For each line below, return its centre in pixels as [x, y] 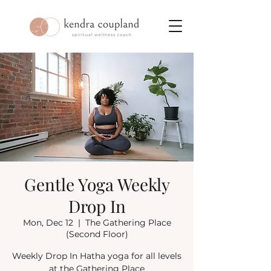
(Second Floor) [97, 234]
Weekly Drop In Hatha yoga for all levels [97, 256]
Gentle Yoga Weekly [97, 184]
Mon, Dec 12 [48, 223]
